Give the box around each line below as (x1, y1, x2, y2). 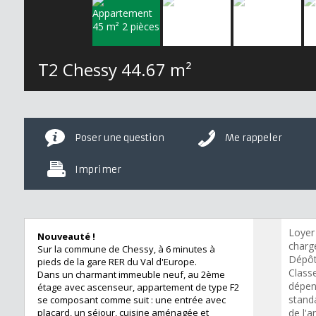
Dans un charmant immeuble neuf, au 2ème (37, 268, 225, 281)
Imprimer (75, 164, 121, 176)
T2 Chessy (38, 58, 121, 82)
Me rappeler (225, 132, 283, 145)
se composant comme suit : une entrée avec (37, 293, 226, 307)
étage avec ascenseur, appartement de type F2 (37, 281, 239, 294)
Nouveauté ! (37, 230, 95, 243)
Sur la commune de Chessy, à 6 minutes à (37, 243, 215, 256)
